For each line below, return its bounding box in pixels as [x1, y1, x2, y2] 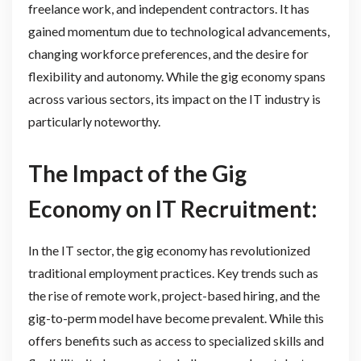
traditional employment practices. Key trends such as [27, 265, 318, 281]
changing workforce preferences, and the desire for [27, 46, 309, 62]
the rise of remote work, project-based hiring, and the [27, 288, 320, 304]
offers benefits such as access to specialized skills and [27, 333, 324, 349]
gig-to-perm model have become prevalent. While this [27, 310, 324, 326]
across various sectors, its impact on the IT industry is [27, 91, 321, 107]
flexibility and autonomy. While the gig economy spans [27, 68, 326, 85]
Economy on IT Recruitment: [27, 195, 317, 223]
